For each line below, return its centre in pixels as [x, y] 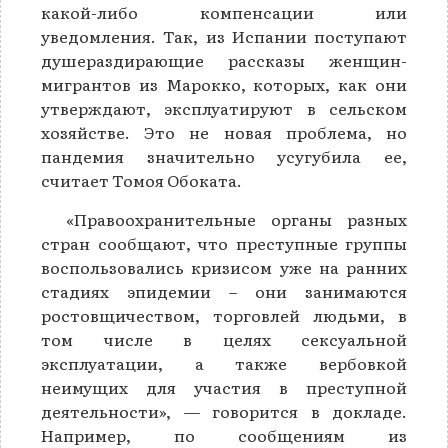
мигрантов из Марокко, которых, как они [224, 84]
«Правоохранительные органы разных [236, 219]
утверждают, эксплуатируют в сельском [224, 108]
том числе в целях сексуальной [224, 339]
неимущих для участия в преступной [224, 387]
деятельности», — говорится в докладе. [224, 411]
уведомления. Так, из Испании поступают [224, 36]
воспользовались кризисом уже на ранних [224, 267]
